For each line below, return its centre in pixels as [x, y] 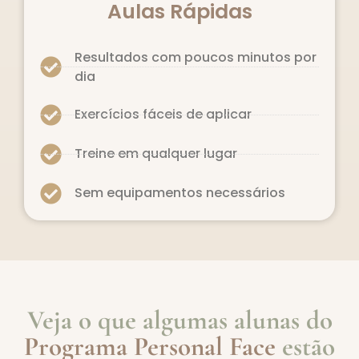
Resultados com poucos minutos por [195, 57]
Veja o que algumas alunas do [179, 320]
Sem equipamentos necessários [179, 193]
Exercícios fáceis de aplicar [163, 115]
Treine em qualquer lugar [155, 154]
